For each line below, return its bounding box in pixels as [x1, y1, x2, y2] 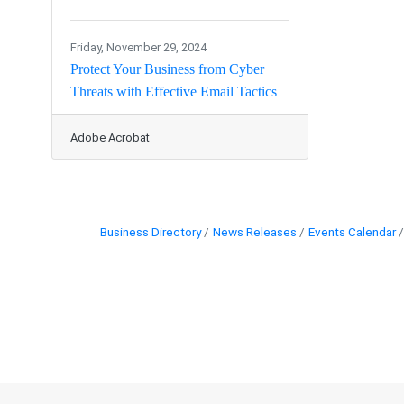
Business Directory [100, 225, 201, 240]
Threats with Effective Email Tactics [70, 84, 277, 100]
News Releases [213, 225, 297, 240]
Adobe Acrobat [70, 131, 150, 145]
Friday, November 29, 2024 [70, 41, 207, 55]
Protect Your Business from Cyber [70, 61, 264, 78]
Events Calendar [308, 225, 396, 240]
